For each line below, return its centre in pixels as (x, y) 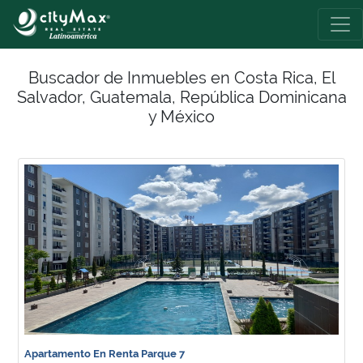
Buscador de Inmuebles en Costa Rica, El (181, 78)
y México (181, 117)
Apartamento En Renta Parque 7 (105, 354)
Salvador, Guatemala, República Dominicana (181, 97)
